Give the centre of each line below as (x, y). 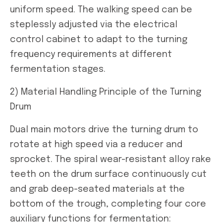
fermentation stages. (58, 69)
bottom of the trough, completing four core (108, 204)
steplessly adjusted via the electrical (94, 25)
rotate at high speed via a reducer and (96, 144)
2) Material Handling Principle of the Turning (106, 92)
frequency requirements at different (91, 54)
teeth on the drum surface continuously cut (108, 174)
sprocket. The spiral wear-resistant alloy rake (111, 159)
